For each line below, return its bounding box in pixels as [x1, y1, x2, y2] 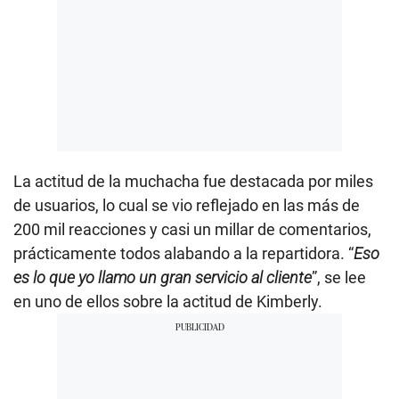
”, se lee [312, 267, 366, 287]
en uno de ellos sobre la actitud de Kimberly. [13, 291, 322, 311]
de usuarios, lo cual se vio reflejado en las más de [13, 195, 360, 215]
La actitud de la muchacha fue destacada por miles [13, 171, 373, 191]
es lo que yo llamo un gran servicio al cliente [13, 267, 312, 287]
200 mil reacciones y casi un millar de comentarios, [13, 219, 371, 239]
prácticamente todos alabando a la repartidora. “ [13, 243, 354, 263]
